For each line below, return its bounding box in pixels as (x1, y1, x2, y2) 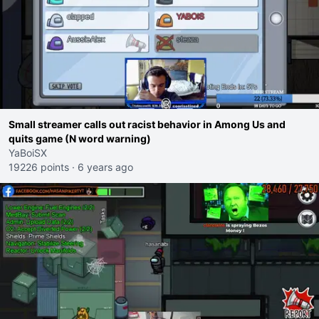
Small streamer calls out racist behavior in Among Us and (9, 118, 286, 130)
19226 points (9, 161, 69, 173)
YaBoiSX (9, 147, 47, 159)
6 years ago (78, 161, 133, 173)
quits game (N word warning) (9, 132, 151, 145)
